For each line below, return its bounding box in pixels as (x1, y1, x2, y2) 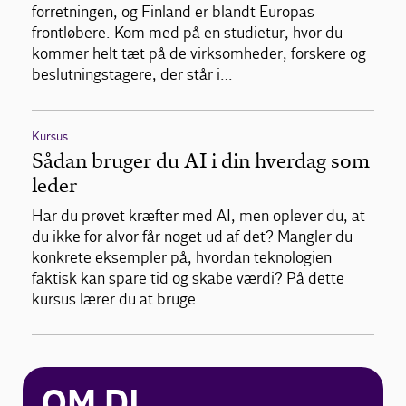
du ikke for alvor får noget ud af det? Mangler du (32, 227, 353, 247)
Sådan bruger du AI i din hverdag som (32, 149, 370, 174)
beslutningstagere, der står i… (32, 65, 233, 85)
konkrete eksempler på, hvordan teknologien (32, 248, 332, 268)
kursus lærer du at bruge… (32, 290, 208, 310)
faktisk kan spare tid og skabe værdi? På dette (32, 269, 344, 289)
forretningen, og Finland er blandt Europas (32, 3, 314, 23)
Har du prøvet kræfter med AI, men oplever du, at (32, 207, 365, 227)
